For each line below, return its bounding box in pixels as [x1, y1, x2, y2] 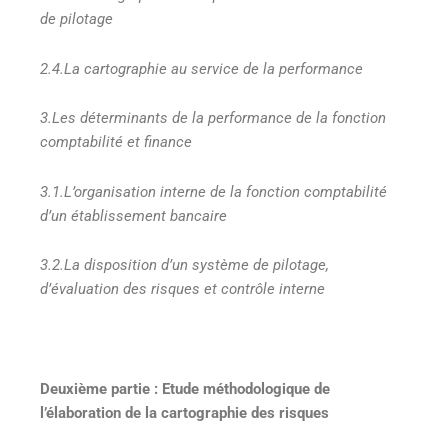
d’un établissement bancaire [40, 206, 227, 225]
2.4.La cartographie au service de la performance [40, 59, 363, 78]
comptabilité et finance [40, 133, 192, 152]
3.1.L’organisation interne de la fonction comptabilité [40, 182, 387, 201]
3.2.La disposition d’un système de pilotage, [40, 256, 329, 275]
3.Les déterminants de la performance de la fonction [40, 109, 386, 128]
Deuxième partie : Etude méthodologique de [40, 379, 330, 398]
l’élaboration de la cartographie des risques [40, 403, 333, 422]
